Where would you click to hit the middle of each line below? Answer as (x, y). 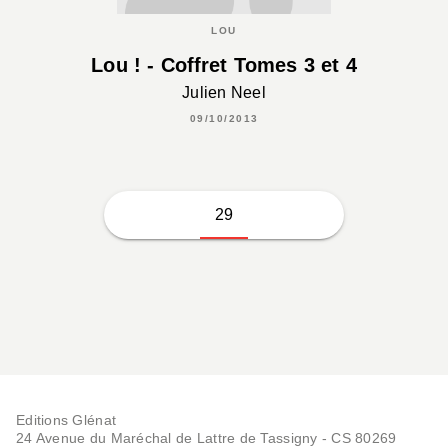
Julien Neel (224, 92)
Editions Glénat (66, 419)
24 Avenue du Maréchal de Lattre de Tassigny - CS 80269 (206, 437)
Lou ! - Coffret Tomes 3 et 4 (224, 64)
